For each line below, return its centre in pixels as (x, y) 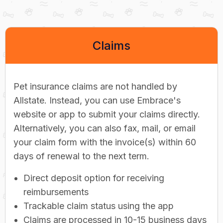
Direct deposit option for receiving (94, 178)
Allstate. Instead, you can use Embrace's (97, 100)
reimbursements (56, 192)
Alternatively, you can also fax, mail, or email (105, 128)
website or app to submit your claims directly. (107, 114)
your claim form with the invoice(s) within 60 (105, 142)
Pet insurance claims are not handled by (95, 86)
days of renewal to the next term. (81, 156)
